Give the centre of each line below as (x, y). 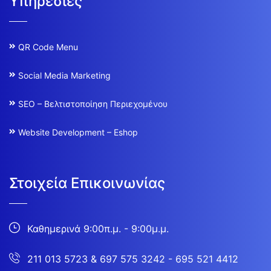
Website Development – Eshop (78, 132)
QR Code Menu (48, 47)
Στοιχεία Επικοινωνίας (87, 183)
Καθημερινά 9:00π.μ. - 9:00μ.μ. (98, 228)
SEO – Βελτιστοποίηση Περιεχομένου (93, 103)
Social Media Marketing (64, 75)
